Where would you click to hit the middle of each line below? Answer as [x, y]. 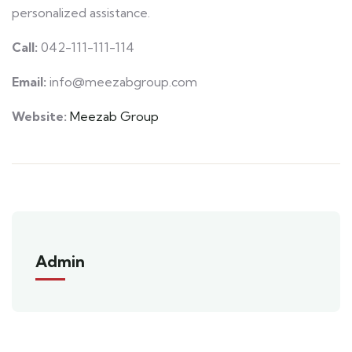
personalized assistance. [81, 13]
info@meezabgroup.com [122, 82]
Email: [29, 82]
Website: [39, 117]
